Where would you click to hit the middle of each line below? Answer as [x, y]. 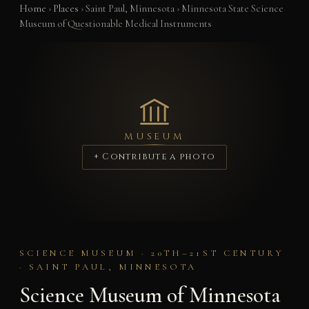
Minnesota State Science [232, 8]
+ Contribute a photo [154, 157]
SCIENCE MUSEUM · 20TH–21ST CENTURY [151, 253]
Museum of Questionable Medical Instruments [115, 23]
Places [66, 8]
